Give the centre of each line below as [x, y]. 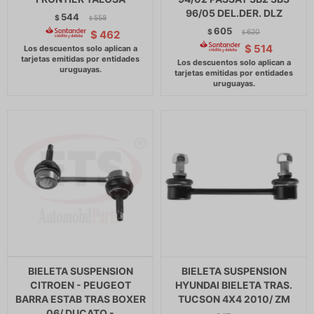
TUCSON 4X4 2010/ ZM [234, 299]
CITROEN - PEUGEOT [80, 285]
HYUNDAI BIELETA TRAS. [234, 285]
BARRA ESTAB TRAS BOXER [80, 299]
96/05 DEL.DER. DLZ [234, 13]
